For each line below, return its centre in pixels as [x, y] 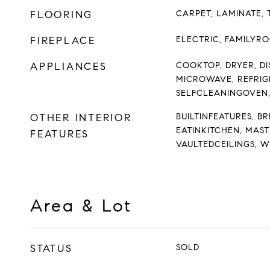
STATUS [52, 249]
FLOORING [61, 15]
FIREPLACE [63, 41]
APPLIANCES [69, 67]
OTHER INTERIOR [81, 118]
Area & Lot [81, 206]
